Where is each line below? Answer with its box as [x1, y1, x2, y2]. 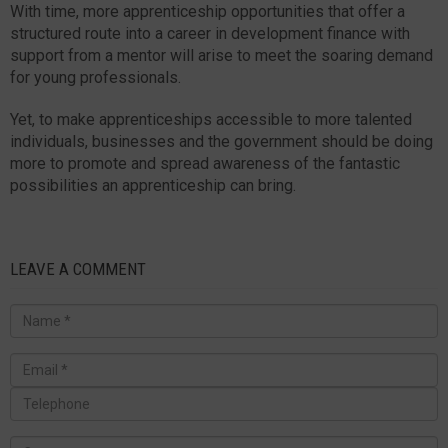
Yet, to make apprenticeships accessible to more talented [10, 109, 412, 129]
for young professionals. [10, 67, 181, 87]
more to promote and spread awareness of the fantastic [10, 153, 400, 173]
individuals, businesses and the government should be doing [10, 131, 433, 151]
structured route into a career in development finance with [10, 23, 410, 43]
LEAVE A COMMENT [10, 258, 146, 279]
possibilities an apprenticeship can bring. [10, 175, 296, 195]
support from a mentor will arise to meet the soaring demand [10, 45, 433, 65]
